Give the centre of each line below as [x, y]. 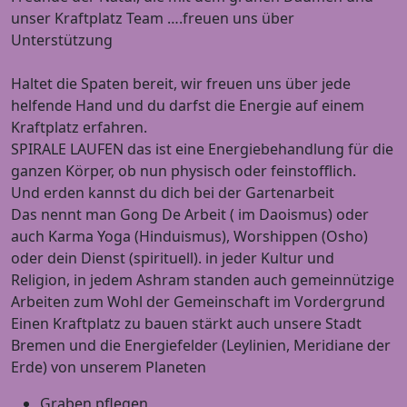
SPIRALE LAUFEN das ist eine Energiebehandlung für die [202, 149]
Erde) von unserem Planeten [109, 367]
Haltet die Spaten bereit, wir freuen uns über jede [181, 83]
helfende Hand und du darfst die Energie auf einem [188, 105]
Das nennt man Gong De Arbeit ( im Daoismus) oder [190, 214]
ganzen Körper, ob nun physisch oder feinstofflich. [184, 170]
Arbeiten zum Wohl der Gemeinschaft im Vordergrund [198, 301]
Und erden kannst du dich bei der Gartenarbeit [173, 192]
